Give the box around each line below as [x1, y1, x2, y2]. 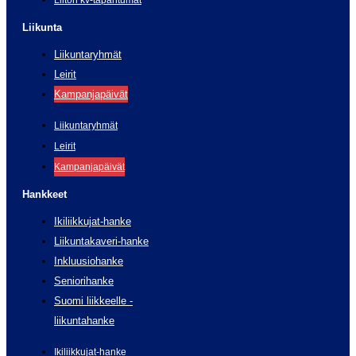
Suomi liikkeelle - [54, 294, 133, 307]
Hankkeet [22, 188, 67, 200]
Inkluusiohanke [54, 254, 123, 267]
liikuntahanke [54, 314, 114, 327]
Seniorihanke [54, 274, 114, 287]
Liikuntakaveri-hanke [54, 234, 149, 247]
